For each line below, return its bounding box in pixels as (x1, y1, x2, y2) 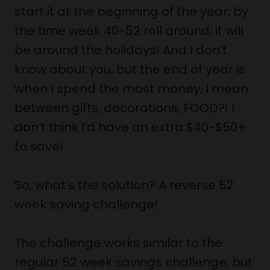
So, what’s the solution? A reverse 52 (14, 177, 234, 193)
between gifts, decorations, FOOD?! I (14, 99, 234, 116)
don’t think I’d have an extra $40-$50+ (14, 119, 246, 136)
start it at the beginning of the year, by (14, 3, 248, 20)
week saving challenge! (14, 196, 158, 213)
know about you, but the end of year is (14, 61, 245, 78)
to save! (14, 138, 63, 155)
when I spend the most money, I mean (14, 80, 248, 97)
